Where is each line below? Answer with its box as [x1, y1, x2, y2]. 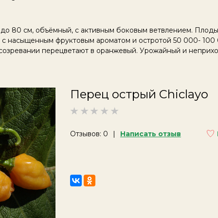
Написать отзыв [120, 129, 181, 138]
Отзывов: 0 [70, 129, 108, 138]
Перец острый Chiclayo [70, 87, 208, 101]
